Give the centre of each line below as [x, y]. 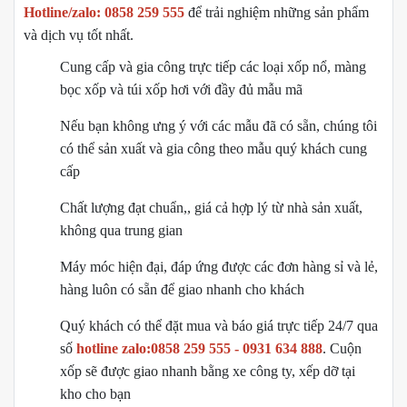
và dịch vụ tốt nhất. [79, 35]
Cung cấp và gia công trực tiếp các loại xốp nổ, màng [213, 66]
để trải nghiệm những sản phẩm [278, 12]
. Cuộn [342, 348]
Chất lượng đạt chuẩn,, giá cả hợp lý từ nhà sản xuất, [211, 207]
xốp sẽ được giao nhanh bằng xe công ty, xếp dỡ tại [208, 371]
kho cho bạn [95, 393]
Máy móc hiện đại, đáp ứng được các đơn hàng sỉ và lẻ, [219, 266]
